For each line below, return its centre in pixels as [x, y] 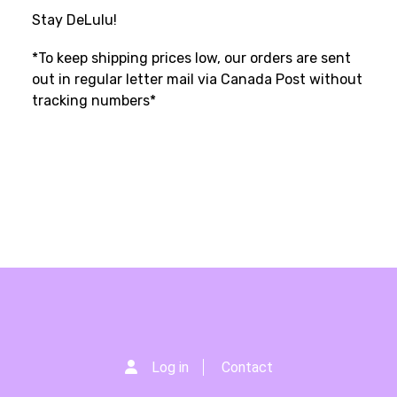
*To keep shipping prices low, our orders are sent [191, 58]
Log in [170, 367]
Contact [247, 367]
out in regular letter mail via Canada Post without [197, 80]
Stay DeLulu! [76, 19]
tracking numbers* [94, 101]
